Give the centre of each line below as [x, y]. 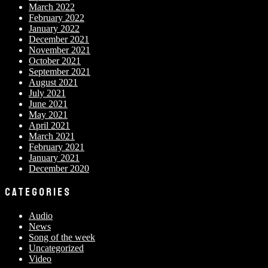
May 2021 [48, 114]
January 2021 [54, 157]
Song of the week [62, 237]
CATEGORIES [38, 192]
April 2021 [49, 125]
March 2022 [52, 7]
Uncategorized [56, 248]
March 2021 [52, 136]
